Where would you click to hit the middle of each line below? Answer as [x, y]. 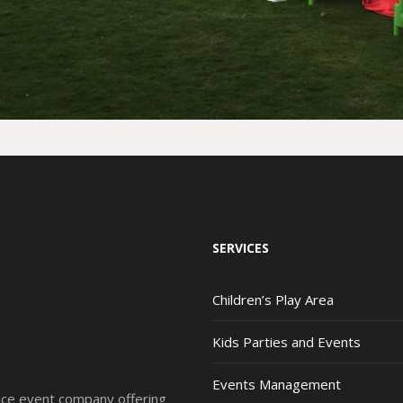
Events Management [276, 385]
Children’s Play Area [273, 300]
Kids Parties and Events [286, 342]
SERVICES [240, 248]
